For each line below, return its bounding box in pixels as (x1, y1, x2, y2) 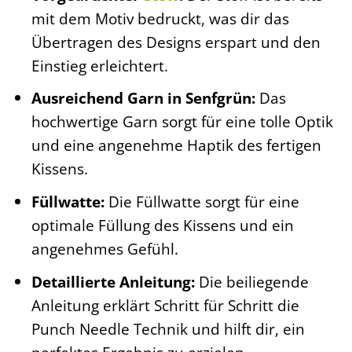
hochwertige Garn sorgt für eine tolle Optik (31, 111, 333, 133)
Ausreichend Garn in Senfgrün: (31, 87, 255, 109)
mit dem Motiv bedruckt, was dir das (31, 7, 289, 29)
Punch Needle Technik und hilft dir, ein (31, 317, 305, 339)
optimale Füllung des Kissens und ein (31, 214, 294, 236)
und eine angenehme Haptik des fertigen (31, 134, 321, 156)
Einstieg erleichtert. (31, 54, 168, 76)
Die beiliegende (194, 270, 309, 292)
